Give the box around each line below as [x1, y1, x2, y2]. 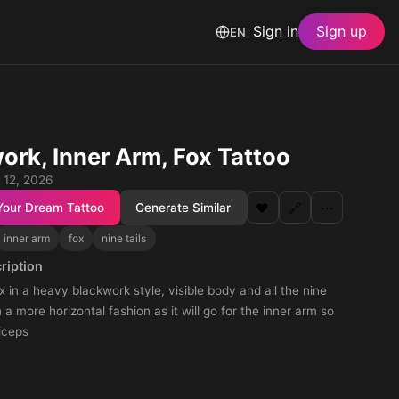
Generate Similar [135, 199, 232, 215]
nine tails [102, 231, 147, 245]
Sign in [253, 22, 298, 41]
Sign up [316, 22, 367, 41]
